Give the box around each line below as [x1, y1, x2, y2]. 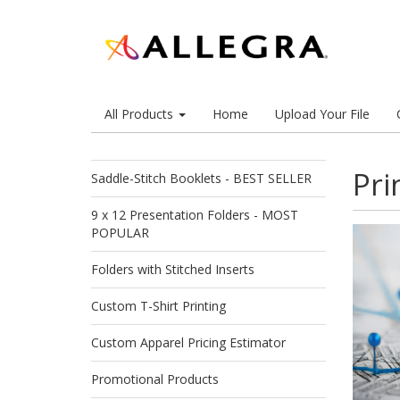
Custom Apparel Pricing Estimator [91, 334, 286, 351]
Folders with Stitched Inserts [91, 261, 254, 278]
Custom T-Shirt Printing [91, 297, 226, 314]
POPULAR [91, 224, 149, 241]
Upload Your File [275, 105, 370, 122]
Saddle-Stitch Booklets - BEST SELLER [91, 170, 312, 187]
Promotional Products [91, 371, 219, 387]
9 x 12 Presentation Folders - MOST [91, 206, 298, 223]
